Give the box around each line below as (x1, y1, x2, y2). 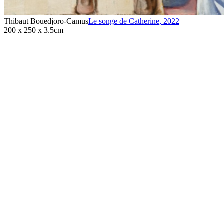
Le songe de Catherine (88, 16, 159, 25)
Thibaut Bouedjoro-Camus (4, 16, 88, 25)
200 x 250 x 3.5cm (4, 25, 63, 34)
